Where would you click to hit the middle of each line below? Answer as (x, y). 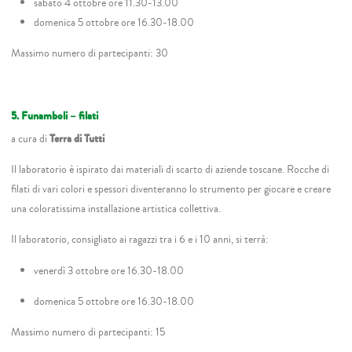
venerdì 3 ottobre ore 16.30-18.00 (108, 270)
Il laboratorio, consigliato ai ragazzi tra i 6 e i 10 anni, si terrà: (140, 240)
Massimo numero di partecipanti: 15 (88, 332)
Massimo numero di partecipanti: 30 (90, 53)
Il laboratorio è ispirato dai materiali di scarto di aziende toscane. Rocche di (170, 169)
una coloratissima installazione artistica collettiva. (116, 208)
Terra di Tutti (77, 138)
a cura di (31, 138)
